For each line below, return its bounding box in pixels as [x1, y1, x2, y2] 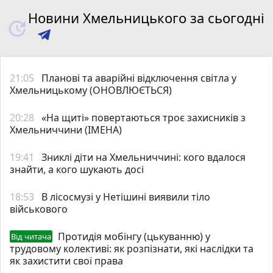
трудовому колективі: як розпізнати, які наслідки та [10, 241, 253, 255]
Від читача [11, 230, 51, 242]
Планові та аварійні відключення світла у [41, 71, 236, 85]
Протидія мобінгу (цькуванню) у [58, 229, 210, 243]
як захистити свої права [10, 253, 123, 268]
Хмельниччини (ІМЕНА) [10, 122, 122, 136]
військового [10, 202, 68, 216]
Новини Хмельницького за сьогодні [27, 8, 264, 27]
